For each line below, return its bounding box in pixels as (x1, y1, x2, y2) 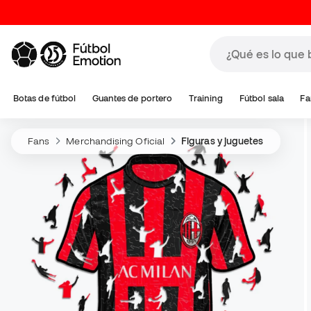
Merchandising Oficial (66, 135, 165, 146)
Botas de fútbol (13, 93, 76, 103)
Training (188, 93, 224, 103)
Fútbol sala (239, 93, 284, 103)
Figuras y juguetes (181, 135, 264, 146)
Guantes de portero (92, 93, 173, 103)
